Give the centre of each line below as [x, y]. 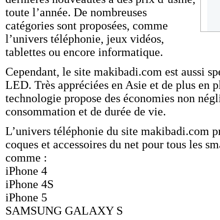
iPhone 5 [26, 197]
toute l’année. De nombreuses [76, 12]
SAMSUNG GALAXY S [64, 211]
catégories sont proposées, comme [87, 26]
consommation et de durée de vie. [86, 111]
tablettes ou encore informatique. [84, 52]
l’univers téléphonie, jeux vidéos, [85, 39]
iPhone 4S [29, 184]
